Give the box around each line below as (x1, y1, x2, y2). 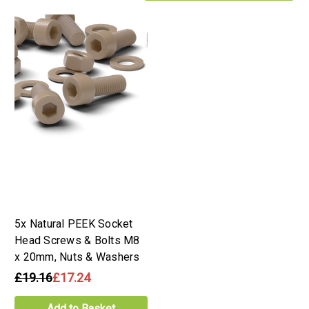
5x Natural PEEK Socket (14, 217, 133, 230)
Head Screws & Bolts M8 (14, 233, 140, 247)
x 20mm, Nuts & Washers (14, 250, 140, 263)
